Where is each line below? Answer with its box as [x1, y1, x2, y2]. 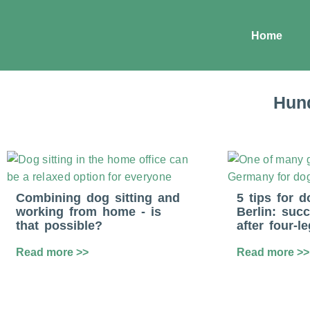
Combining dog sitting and [16, 191, 180, 206]
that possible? [16, 219, 102, 233]
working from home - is [16, 205, 161, 219]
